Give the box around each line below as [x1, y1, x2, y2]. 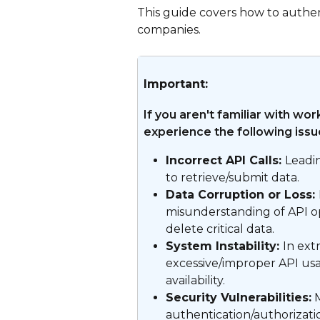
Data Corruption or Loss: [166, 188, 319, 202]
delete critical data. [166, 222, 274, 236]
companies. [137, 23, 201, 36]
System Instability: [166, 239, 283, 254]
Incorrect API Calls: [166, 154, 285, 168]
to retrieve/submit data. [166, 171, 299, 185]
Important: [144, 77, 208, 91]
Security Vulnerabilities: [166, 291, 311, 305]
